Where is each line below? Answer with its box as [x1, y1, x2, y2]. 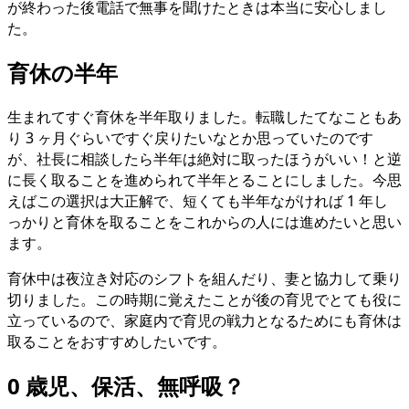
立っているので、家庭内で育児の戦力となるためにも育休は [7, 310, 402, 331]
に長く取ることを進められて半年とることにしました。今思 [7, 170, 402, 191]
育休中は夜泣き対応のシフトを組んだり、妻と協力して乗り [7, 268, 402, 289]
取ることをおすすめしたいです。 [7, 331, 226, 352]
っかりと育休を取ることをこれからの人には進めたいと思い [7, 212, 402, 233]
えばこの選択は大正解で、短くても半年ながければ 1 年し [7, 191, 388, 212]
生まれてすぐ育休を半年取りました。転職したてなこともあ [7, 107, 402, 128]
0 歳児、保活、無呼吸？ [7, 371, 245, 402]
